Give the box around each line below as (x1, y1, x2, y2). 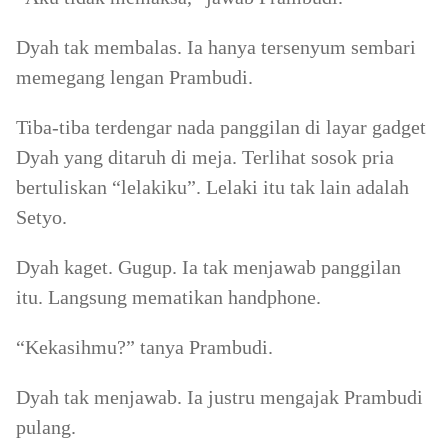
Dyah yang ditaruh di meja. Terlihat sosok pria (16, 146, 394, 168)
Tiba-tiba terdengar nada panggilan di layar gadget (16, 116, 426, 138)
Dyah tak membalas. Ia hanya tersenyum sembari (16, 36, 416, 58)
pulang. (16, 416, 76, 438)
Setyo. (16, 206, 67, 228)
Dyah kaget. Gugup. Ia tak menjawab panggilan (16, 256, 401, 278)
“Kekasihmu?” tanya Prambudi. (16, 336, 273, 358)
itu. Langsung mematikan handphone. (16, 286, 321, 308)
